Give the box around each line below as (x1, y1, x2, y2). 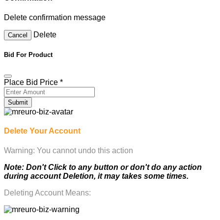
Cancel (8, 31, 27, 39)
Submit (8, 99, 28, 106)
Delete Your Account (4, 127, 81, 136)
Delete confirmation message (4, 13, 106, 22)
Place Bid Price (4, 78, 60, 86)
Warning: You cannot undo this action (4, 146, 133, 155)
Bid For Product (4, 51, 53, 58)
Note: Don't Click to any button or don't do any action (4, 163, 202, 171)
